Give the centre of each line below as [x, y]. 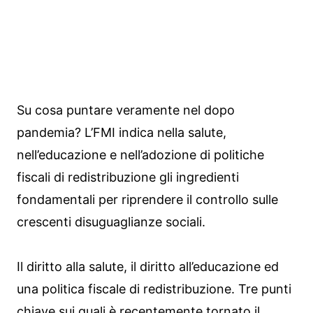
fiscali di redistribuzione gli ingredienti [128, 177]
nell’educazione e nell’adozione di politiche [140, 155]
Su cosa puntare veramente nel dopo [126, 110]
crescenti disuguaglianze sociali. [111, 222]
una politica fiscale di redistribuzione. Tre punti [154, 289]
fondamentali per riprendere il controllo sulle [147, 200]
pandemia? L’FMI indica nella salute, [122, 133]
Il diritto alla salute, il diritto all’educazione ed [148, 267]
